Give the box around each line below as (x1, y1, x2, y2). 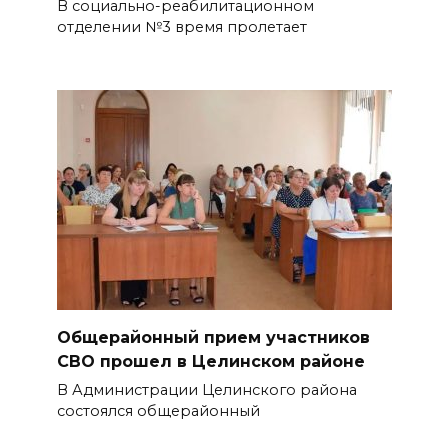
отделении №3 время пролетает (56, 18, 307, 37)
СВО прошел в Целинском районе (56, 351, 365, 371)
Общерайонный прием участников (56, 327, 370, 347)
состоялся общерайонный (56, 402, 260, 421)
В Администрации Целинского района (56, 381, 357, 400)
